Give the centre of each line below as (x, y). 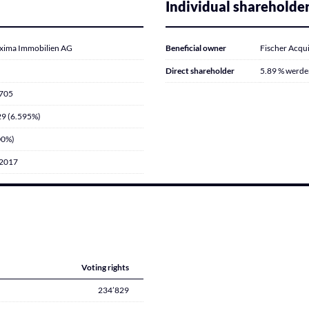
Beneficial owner (196, 48)
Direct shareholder (200, 71)
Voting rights (105, 267)
